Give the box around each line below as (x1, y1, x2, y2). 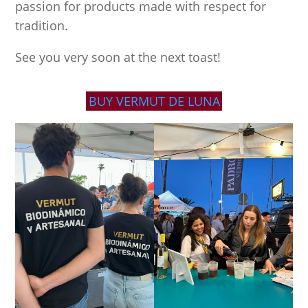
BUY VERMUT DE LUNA (88, 93, 220, 110)
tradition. (15, 17, 69, 34)
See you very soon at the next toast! (15, 49, 221, 66)
